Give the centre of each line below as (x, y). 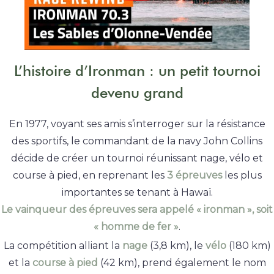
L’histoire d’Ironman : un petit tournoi (137, 70)
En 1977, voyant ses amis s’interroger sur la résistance (137, 124)
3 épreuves (194, 176)
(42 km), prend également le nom (182, 263)
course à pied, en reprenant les (90, 176)
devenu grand (137, 92)
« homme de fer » (136, 227)
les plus (242, 176)
